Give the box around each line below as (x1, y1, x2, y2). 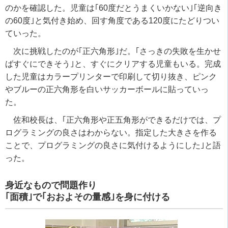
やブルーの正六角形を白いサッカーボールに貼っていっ (5, 85, 209, 94)
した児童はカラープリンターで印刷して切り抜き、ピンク (5, 72, 217, 81)
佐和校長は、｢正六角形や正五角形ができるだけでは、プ (13, 116, 221, 125)
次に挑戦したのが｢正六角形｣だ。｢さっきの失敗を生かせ (13, 47, 221, 56)
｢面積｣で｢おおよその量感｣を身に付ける (5, 192, 170, 203)
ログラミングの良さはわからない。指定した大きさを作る (5, 128, 217, 137)
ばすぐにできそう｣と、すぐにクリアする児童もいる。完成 (5, 60, 221, 69)
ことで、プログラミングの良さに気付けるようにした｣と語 (5, 141, 221, 150)
